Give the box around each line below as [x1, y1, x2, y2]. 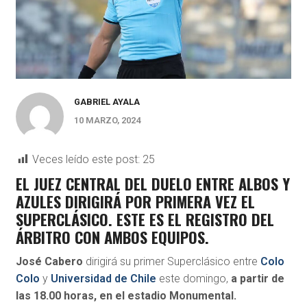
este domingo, [156, 272, 231, 286]
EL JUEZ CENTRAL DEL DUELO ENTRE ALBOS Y [15, 172, 290, 195]
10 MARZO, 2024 [73, 115, 140, 126]
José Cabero [15, 255, 83, 269]
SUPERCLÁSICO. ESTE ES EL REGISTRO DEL [15, 208, 274, 231]
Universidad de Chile [50, 272, 156, 286]
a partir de [230, 272, 284, 286]
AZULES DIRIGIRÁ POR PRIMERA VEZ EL [15, 190, 255, 213]
